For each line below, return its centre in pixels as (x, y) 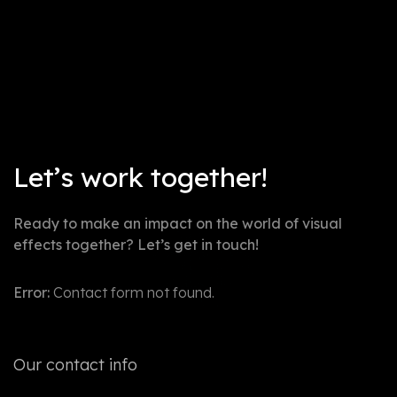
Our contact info (75, 365)
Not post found (198, 144)
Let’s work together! (140, 177)
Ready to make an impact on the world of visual (178, 223)
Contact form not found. (132, 292)
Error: (31, 292)
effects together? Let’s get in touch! (138, 245)
